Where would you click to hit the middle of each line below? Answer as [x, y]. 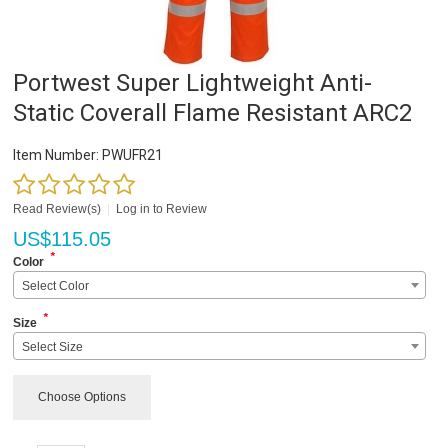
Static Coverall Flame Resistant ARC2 [213, 113]
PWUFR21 [131, 155]
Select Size [53, 347]
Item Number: [56, 155]
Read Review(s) [57, 209]
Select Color [56, 286]
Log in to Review [162, 209]
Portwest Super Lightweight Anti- [193, 83]
